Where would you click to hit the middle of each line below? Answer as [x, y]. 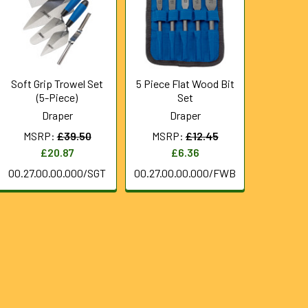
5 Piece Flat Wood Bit [185, 83]
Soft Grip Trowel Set [57, 83]
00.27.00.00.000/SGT [57, 173]
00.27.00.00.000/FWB [185, 173]
